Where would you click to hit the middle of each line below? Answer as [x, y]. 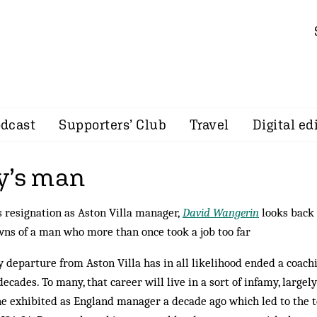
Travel [209, 125]
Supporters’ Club [113, 125]
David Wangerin [221, 212]
